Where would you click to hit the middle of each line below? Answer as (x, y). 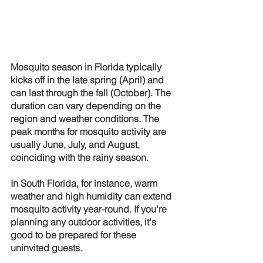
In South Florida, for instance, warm (85, 183)
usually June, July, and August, (76, 144)
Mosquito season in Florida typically (87, 67)
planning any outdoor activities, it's (85, 222)
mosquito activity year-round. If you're (90, 209)
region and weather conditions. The (86, 119)
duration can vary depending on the (87, 106)
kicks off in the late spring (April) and (88, 80)
